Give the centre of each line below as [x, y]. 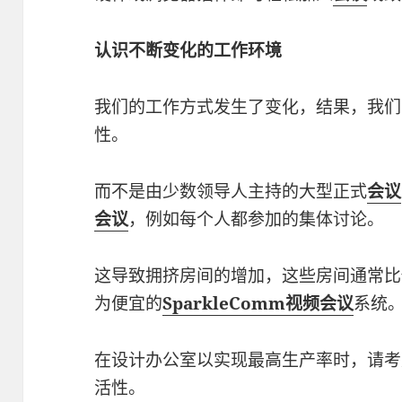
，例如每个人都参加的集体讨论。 [257, 219]
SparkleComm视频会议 [258, 304]
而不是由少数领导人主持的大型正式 [231, 192]
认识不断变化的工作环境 [188, 51]
